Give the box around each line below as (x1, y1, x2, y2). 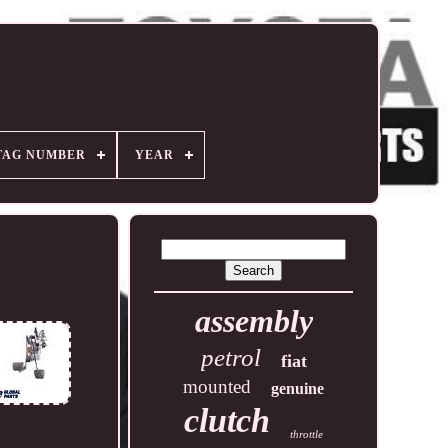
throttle (290, 428, 324, 440)
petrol (200, 344, 261, 371)
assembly (194, 303, 313, 339)
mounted (183, 376, 252, 397)
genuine (271, 380, 325, 397)
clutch (184, 402, 271, 439)
